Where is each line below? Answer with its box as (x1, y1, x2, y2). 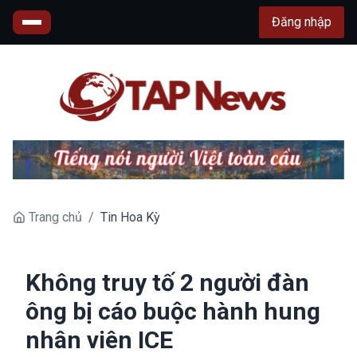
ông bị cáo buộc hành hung (25, 296, 320, 325)
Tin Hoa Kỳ (100, 209, 160, 225)
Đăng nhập (272, 14, 331, 29)
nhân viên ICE (25, 325, 173, 354)
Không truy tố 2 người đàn (25, 268, 309, 296)
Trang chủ (29, 209, 82, 225)
